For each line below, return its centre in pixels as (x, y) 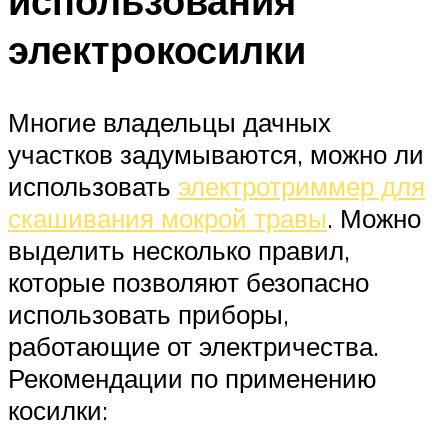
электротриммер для (301, 185)
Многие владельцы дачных (169, 121)
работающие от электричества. (193, 345)
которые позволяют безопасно (188, 281)
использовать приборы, (148, 313)
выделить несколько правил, (179, 249)
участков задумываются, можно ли (216, 153)
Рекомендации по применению (192, 377)
